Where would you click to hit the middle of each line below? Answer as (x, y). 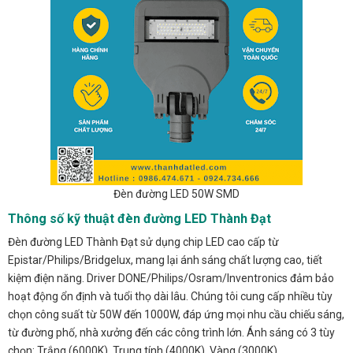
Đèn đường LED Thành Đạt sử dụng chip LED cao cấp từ (143, 242)
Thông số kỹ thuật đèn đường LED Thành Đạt (139, 219)
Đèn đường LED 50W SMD (176, 194)
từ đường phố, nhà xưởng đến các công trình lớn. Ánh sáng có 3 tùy (171, 333)
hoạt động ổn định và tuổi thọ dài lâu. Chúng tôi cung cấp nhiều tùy (170, 297)
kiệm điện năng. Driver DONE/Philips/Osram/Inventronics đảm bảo (171, 279)
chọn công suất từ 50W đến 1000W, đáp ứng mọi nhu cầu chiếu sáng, (176, 315)
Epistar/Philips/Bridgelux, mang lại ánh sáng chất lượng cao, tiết (165, 260)
